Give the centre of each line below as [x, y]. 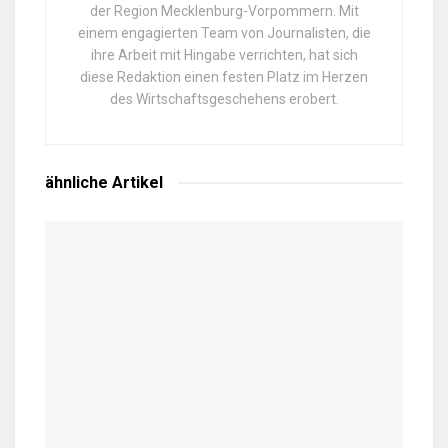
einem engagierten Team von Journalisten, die [224, 33]
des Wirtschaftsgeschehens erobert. [224, 99]
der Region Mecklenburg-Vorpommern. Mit [224, 11]
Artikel [135, 183]
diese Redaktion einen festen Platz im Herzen [224, 77]
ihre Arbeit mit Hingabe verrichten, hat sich [224, 55]
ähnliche [76, 183]
